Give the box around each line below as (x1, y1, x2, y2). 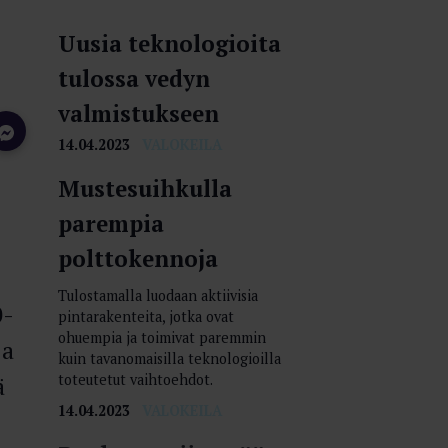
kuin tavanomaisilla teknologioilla (57, 348, 281, 368)
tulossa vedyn (57, 63, 210, 93)
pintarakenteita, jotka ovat (57, 306, 234, 326)
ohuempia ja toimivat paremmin (57, 327, 266, 347)
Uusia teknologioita (57, 28, 281, 58)
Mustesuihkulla (57, 173, 232, 203)
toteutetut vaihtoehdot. (57, 369, 213, 389)
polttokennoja (57, 243, 218, 273)
